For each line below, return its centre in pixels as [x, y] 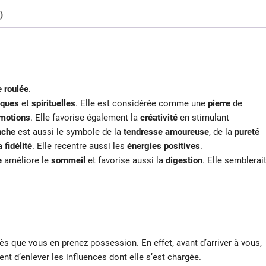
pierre [219, 104]
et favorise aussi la [126, 161]
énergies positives [164, 146]
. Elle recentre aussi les [80, 146]
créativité [160, 118]
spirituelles [52, 104]
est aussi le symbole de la [69, 132]
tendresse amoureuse [166, 132]
